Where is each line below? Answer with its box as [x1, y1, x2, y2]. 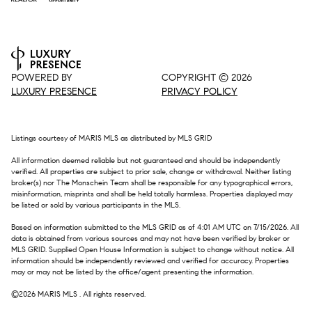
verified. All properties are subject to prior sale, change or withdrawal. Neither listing [11, 166, 291, 176]
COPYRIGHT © [162, 71, 231, 84]
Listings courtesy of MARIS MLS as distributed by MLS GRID [11, 133, 212, 143]
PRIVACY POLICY [162, 85, 237, 97]
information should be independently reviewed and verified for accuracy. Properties [11, 256, 289, 265]
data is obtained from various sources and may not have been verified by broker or [11, 233, 290, 243]
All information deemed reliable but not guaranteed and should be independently [11, 155, 280, 165]
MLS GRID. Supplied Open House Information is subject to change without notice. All [11, 244, 294, 254]
